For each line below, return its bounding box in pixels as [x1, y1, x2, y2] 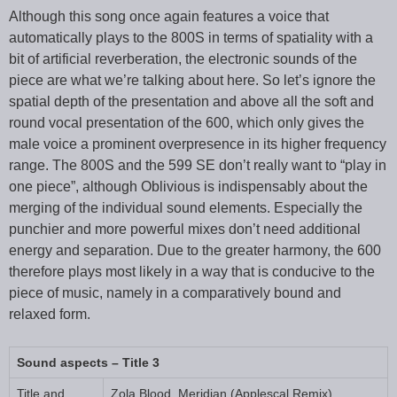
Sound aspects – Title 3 [17, 354, 160, 370]
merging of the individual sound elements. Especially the [9, 199, 362, 215]
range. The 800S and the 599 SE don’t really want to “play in [9, 157, 386, 173]
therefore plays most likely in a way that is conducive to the [9, 263, 375, 279]
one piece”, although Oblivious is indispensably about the [9, 178, 368, 194]
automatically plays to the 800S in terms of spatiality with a [9, 29, 373, 45]
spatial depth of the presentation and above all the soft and [9, 93, 374, 109]
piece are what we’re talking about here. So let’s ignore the [9, 72, 376, 88]
